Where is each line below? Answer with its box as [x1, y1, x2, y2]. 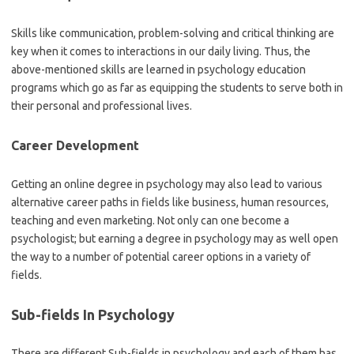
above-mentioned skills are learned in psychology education [11, 63, 306, 76]
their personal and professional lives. [11, 100, 192, 112]
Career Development [11, 138, 139, 153]
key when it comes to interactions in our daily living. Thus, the [11, 45, 311, 58]
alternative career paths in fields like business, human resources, [11, 196, 329, 209]
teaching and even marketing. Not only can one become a [11, 214, 289, 227]
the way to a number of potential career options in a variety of [11, 250, 311, 263]
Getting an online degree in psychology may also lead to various [11, 178, 322, 190]
